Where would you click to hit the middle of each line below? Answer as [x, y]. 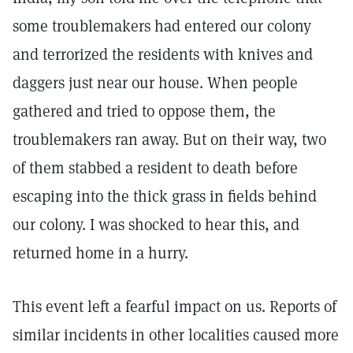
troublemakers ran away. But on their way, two [169, 139]
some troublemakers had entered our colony [162, 26]
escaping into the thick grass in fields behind [165, 196]
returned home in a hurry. [100, 253]
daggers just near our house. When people [155, 83]
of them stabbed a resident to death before [155, 168]
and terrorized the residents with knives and [163, 54]
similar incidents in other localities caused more [176, 335]
